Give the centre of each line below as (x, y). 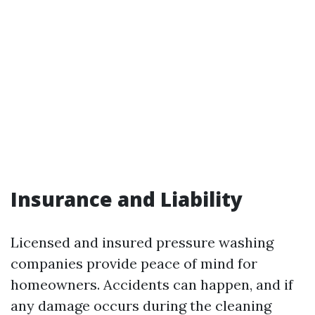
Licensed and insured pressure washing (142, 242)
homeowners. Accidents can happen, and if (152, 284)
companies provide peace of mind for (134, 263)
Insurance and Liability (127, 199)
